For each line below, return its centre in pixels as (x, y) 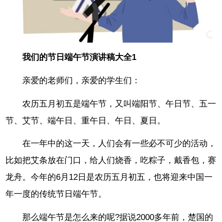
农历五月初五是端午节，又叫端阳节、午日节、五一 (119, 104)
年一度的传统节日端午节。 (56, 194)
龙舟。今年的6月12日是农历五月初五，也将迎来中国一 (109, 177)
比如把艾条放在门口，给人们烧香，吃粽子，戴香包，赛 (111, 161)
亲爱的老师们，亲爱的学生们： (82, 80)
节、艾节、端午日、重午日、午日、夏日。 (86, 120)
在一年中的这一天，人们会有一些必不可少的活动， (119, 144)
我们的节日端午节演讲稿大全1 (80, 57)
